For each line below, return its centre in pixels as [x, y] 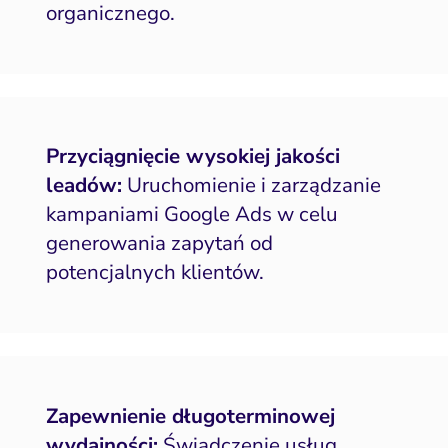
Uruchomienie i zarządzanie [251, 185]
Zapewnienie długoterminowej [190, 415]
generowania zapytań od [159, 243]
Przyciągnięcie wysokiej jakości [192, 156]
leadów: [83, 185]
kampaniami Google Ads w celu [191, 214]
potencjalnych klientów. [154, 272]
